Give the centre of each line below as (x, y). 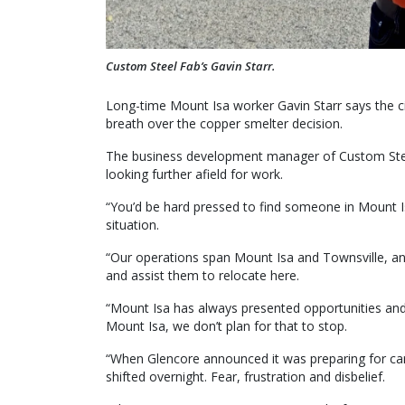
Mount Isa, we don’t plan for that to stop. (226, 325)
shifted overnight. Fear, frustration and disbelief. (245, 376)
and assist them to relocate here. (202, 275)
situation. (132, 224)
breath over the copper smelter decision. (224, 123)
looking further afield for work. (194, 174)
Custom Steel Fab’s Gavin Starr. (190, 66)
